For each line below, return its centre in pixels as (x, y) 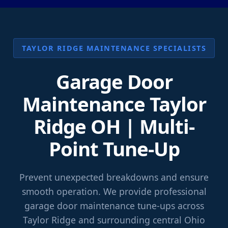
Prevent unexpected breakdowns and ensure (114, 177)
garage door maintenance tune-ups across (114, 206)
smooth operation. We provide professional (114, 192)
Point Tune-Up (114, 149)
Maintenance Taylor (114, 104)
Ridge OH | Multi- (114, 126)
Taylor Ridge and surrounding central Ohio (114, 220)
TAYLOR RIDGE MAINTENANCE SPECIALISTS (114, 48)
